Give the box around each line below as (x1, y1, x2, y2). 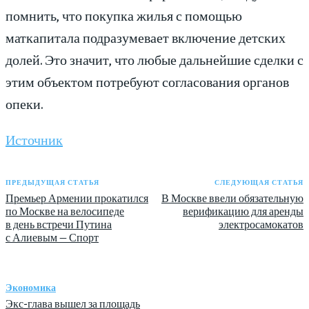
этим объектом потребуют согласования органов (6, 72, 289, 90)
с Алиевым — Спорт (6, 230, 99, 244)
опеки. (6, 94, 43, 112)
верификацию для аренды (182, 204, 303, 218)
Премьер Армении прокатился (6, 191, 148, 205)
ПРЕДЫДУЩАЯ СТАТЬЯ (6, 178, 99, 187)
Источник (6, 130, 63, 148)
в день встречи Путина (6, 217, 112, 231)
